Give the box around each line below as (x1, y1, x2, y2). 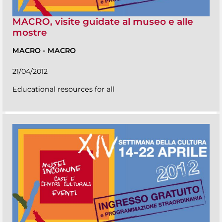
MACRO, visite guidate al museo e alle (12, 16, 193, 28)
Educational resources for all (12, 85, 114, 94)
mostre (12, 27, 47, 39)
